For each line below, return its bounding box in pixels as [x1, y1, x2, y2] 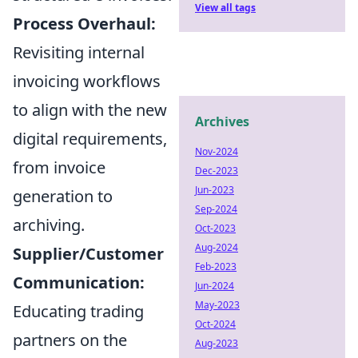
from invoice [13, 157, 105, 178]
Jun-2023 [195, 183, 234, 197]
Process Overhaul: [13, 13, 156, 34]
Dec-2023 [195, 164, 238, 177]
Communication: [13, 272, 145, 293]
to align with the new [13, 99, 167, 121]
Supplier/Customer [13, 243, 164, 265]
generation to [13, 185, 113, 207]
